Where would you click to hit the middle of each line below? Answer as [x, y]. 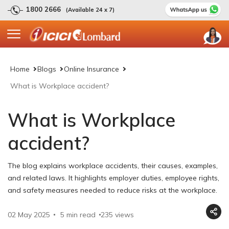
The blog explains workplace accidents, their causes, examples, [113, 165]
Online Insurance [91, 69]
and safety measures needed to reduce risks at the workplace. [112, 190]
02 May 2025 [29, 214]
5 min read [78, 214]
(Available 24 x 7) [90, 10]
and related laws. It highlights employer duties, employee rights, [113, 178]
